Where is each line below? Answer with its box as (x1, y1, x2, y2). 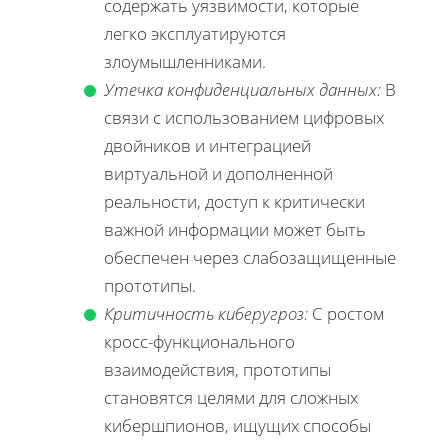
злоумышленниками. (104, 50, 266, 74)
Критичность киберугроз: (104, 302, 308, 326)
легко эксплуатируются (104, 22, 286, 46)
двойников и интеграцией (104, 134, 311, 158)
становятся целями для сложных (104, 386, 358, 410)
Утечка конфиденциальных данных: (104, 78, 381, 102)
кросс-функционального (104, 330, 295, 354)
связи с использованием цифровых (104, 106, 384, 130)
